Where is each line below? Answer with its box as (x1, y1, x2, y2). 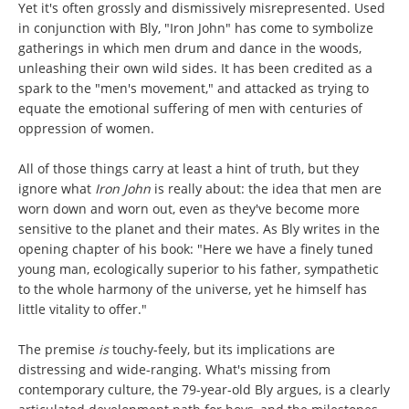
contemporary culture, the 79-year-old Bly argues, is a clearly (18, 381, 390, 398)
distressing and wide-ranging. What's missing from (18, 361, 330, 378)
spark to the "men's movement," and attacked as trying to (18, 79, 369, 97)
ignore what (18, 180, 95, 197)
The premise (18, 341, 99, 358)
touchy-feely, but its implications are (109, 341, 335, 358)
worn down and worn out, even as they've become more (18, 200, 360, 217)
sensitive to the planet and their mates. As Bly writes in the (18, 220, 380, 237)
